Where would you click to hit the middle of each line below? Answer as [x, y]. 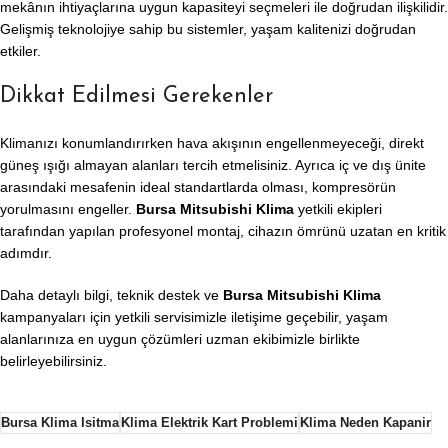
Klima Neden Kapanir [365, 423]
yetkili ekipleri [338, 209]
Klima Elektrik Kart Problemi [209, 423]
